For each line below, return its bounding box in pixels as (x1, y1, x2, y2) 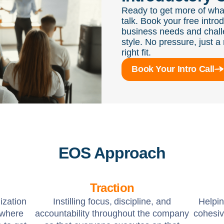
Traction (89, 181, 134, 194)
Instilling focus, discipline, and (52, 196, 171, 206)
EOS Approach (58, 144, 166, 162)
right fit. (121, 47, 151, 57)
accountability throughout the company (35, 208, 189, 218)
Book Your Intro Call (131, 64, 215, 74)
